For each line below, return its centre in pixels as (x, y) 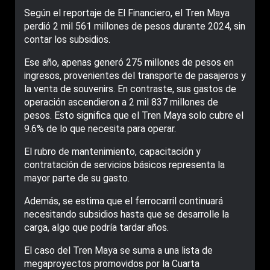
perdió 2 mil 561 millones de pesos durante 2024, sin (135, 26)
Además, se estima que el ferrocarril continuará (124, 201)
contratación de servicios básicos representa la (124, 165)
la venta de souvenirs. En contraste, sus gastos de (130, 89)
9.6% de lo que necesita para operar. (100, 129)
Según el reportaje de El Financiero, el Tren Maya (127, 13)
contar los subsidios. (67, 39)
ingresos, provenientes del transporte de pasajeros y (135, 76)
